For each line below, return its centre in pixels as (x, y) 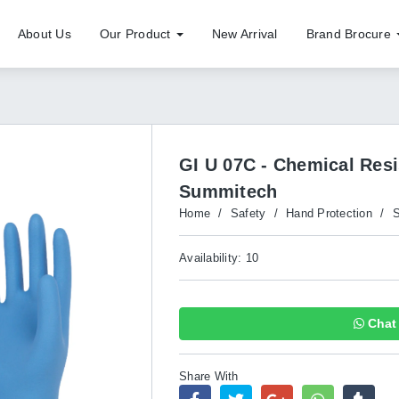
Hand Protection (329, 213)
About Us (44, 34)
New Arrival (244, 34)
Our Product (137, 34)
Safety (248, 213)
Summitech (228, 191)
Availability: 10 (219, 258)
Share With (209, 376)
